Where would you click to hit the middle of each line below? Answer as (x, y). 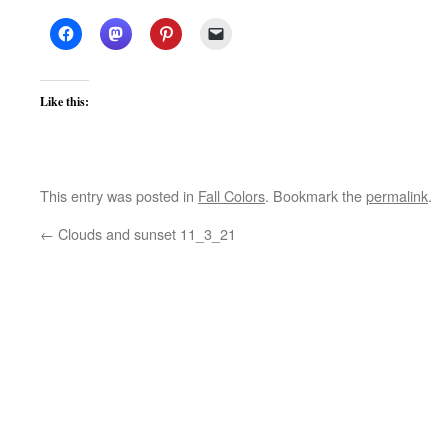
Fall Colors (231, 195)
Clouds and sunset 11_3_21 (145, 233)
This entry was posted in (119, 195)
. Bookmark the (315, 195)
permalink (397, 195)
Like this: (64, 101)
